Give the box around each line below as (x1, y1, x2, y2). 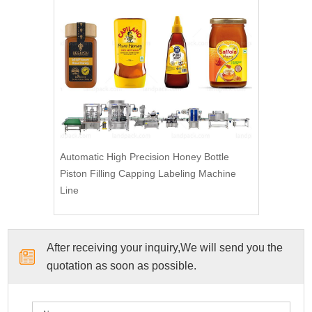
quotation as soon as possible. (47, 259, 197, 272)
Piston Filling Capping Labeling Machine (59, 167, 236, 179)
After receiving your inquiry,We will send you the (47, 241, 283, 253)
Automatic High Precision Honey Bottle (59, 150, 229, 162)
